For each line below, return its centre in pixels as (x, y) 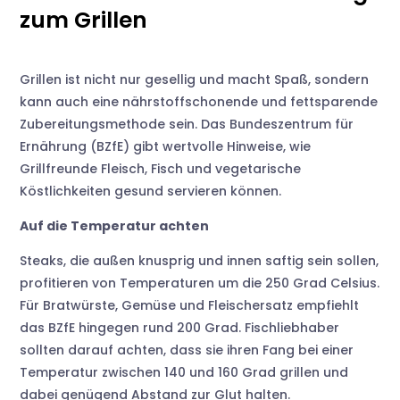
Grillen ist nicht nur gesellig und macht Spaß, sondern (195, 79)
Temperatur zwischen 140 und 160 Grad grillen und (184, 372)
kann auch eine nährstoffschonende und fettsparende (199, 102)
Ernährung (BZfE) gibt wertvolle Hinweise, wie (166, 146)
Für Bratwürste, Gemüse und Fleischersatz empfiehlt (190, 305)
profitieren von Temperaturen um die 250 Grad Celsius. (200, 283)
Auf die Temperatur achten (115, 226)
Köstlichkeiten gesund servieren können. (151, 191)
